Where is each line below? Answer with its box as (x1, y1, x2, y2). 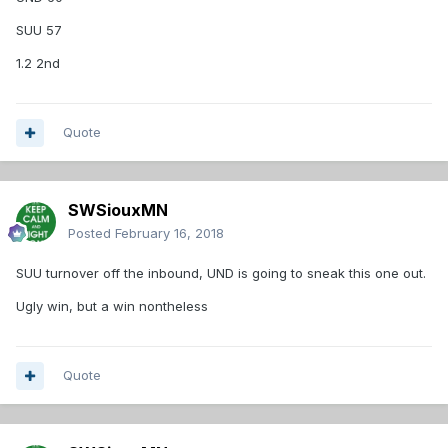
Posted (68, 225, 115, 242)
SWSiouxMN (68, 200, 168, 221)
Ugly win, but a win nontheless (16, 298, 208, 315)
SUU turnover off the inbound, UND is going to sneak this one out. (16, 265, 426, 282)
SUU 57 (16, 22, 62, 39)
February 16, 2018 (115, 225, 224, 242)
